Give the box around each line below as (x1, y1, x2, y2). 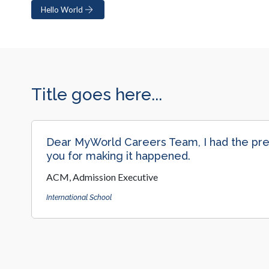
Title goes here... (31, 85, 162, 104)
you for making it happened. (46, 150, 190, 162)
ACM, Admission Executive (46, 171, 158, 183)
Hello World (41, 4, 83, 14)
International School (46, 193, 112, 202)
